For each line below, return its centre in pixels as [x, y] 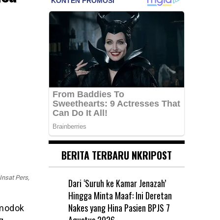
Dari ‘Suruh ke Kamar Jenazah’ [117, 183]
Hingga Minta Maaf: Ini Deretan [120, 195]
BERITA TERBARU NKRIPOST [116, 155]
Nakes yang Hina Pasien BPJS [116, 207]
